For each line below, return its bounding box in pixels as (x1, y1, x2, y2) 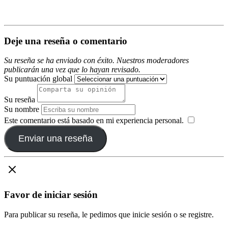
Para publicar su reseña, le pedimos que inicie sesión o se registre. (4, 210, 214, 219)
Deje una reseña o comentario (4, 35, 127, 46)
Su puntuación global (4, 74, 72, 83)
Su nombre (4, 105, 39, 114)
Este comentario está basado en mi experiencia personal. (4, 116, 184, 125)
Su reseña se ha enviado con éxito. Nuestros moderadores (4, 56, 189, 65)
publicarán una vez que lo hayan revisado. (4, 65, 140, 74)
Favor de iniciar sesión (4, 189, 98, 201)
